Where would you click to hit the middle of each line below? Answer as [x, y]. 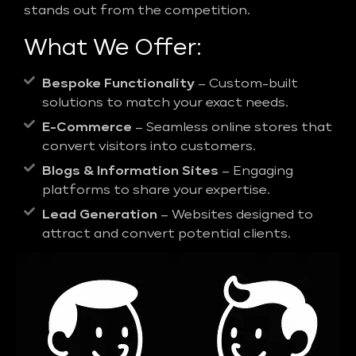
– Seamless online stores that [232, 128]
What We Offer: [113, 48]
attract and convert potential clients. [166, 235]
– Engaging [257, 172]
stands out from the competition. [137, 12]
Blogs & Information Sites [132, 172]
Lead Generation [101, 216]
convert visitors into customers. [149, 147]
